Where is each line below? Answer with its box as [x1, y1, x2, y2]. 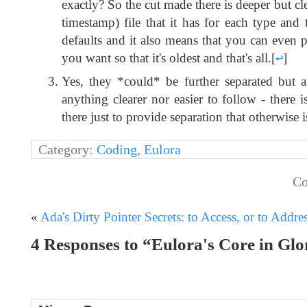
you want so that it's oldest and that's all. [62, 50, 271, 65]
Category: [38, 142, 97, 158]
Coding [97, 142, 137, 158]
